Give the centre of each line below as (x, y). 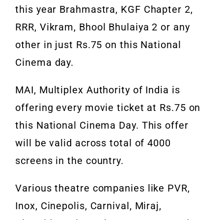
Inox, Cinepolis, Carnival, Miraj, (88, 206)
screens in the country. (69, 161)
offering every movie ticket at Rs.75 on (108, 108)
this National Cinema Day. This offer (102, 125)
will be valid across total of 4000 (93, 143)
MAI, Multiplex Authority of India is (98, 90)
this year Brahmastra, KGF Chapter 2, (104, 10)
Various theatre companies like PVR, (103, 188)
